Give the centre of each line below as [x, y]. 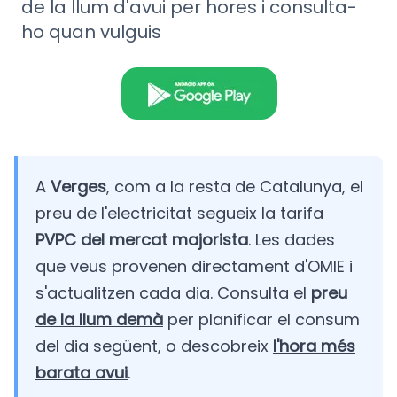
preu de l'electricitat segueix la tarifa [179, 214]
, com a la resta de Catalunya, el [235, 187]
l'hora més [314, 346]
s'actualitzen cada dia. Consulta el [173, 293]
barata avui [82, 373]
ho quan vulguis [91, 32]
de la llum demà [99, 320]
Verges [78, 187]
